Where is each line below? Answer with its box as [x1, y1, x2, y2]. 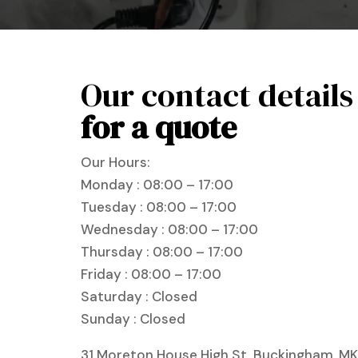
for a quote [80, 105, 237, 149]
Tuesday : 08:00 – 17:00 [80, 198, 237, 217]
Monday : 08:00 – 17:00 [80, 176, 233, 194]
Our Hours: [80, 153, 150, 172]
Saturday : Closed [80, 288, 197, 306]
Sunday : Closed [80, 310, 185, 328]
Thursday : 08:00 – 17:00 [80, 243, 243, 261]
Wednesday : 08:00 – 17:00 [80, 221, 258, 239]
